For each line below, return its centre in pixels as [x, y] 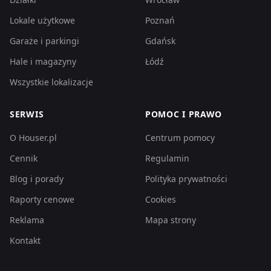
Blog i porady [37, 178]
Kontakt [25, 240]
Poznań [160, 20]
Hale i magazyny [43, 61]
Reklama [27, 220]
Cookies [161, 199]
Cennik [24, 158]
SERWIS [27, 114]
